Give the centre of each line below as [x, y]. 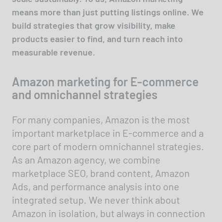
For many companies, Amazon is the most [101, 119]
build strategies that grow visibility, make [94, 25]
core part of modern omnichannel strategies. [108, 146]
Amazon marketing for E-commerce [105, 81]
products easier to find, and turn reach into [97, 38]
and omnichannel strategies [85, 94]
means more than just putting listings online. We [108, 12]
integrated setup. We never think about [96, 199]
